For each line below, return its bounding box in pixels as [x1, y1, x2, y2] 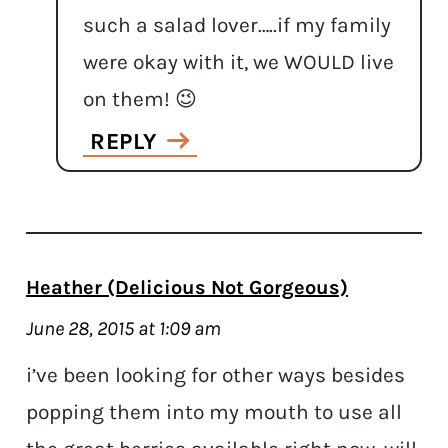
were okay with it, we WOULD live [83, 49, 395, 74]
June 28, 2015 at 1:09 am [26, 316, 222, 340]
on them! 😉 [83, 86, 198, 111]
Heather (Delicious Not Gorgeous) [26, 275, 349, 299]
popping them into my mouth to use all [26, 399, 403, 424]
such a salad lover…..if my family [83, 12, 392, 37]
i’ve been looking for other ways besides [26, 362, 406, 387]
